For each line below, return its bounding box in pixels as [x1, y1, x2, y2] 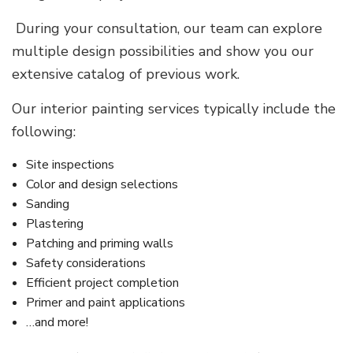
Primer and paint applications [25, 294, 185, 312]
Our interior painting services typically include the [12, 99, 336, 119]
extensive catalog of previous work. [12, 65, 240, 84]
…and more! [25, 314, 88, 332]
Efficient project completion [25, 274, 179, 292]
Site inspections [25, 156, 114, 174]
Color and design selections [25, 176, 178, 194]
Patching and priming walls [25, 235, 173, 253]
